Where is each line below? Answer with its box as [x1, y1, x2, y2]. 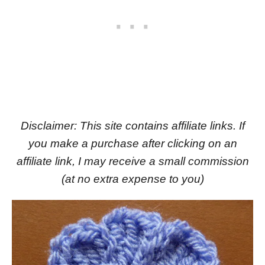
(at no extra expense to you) [61, 173, 204, 185]
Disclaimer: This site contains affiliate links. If [20, 119, 245, 132]
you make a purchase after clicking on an [28, 137, 237, 150]
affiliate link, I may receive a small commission [16, 155, 249, 167]
